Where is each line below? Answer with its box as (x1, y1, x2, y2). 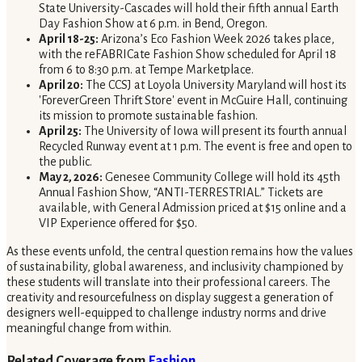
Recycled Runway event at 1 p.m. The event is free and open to (39, 139, 352, 153)
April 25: (39, 124, 82, 137)
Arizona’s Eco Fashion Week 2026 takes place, (99, 32, 335, 45)
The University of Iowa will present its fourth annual (82, 124, 347, 137)
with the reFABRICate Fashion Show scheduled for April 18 (39, 47, 336, 61)
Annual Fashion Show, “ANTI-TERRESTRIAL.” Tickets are (39, 185, 323, 199)
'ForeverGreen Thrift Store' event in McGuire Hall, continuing (39, 93, 347, 107)
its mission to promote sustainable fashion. (39, 108, 258, 122)
